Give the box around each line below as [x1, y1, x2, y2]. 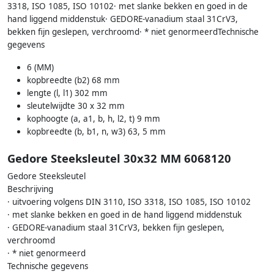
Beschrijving [7, 183, 53, 195]
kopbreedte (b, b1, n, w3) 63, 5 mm [27, 125, 166, 137]
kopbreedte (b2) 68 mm [27, 74, 120, 86]
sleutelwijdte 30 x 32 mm [27, 100, 125, 111]
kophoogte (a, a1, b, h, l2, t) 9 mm [27, 113, 160, 124]
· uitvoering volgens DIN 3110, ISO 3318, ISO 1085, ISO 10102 [7, 196, 251, 208]
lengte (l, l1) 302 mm [27, 87, 108, 98]
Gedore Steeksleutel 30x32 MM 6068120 [7, 150, 231, 166]
